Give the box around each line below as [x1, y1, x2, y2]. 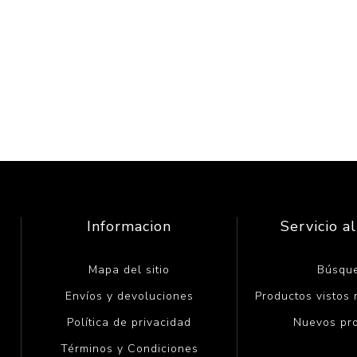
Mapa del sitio [88, 261, 171, 277]
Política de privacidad [67, 314, 192, 330]
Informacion [87, 216, 172, 236]
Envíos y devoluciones [65, 288, 194, 304]
